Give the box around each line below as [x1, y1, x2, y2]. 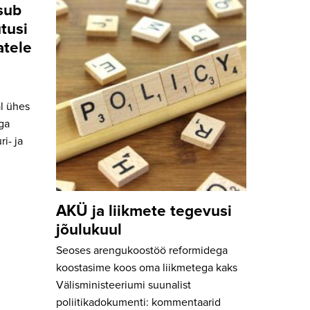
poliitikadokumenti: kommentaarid [56, 297, 221, 309]
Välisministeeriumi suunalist [56, 280, 191, 291]
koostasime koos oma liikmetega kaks [56, 262, 237, 274]
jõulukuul [56, 221, 122, 238]
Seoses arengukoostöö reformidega [56, 245, 228, 257]
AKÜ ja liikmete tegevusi [56, 203, 232, 219]
